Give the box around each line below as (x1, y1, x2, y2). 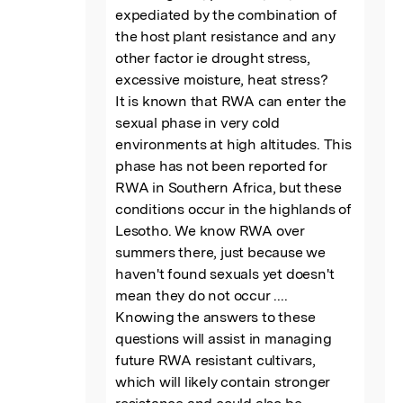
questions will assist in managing (115, 329, 332, 347)
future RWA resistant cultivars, (115, 351, 316, 369)
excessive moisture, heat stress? (115, 70, 328, 88)
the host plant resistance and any (115, 27, 336, 45)
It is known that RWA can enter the (115, 92, 347, 110)
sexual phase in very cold (115, 113, 281, 131)
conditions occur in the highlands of (115, 200, 352, 218)
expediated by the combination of (115, 5, 337, 23)
